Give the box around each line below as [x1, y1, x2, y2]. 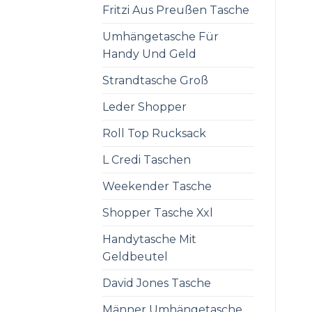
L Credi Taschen [102, 153, 191, 166]
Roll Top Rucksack [102, 126, 206, 140]
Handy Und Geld [102, 47, 196, 61]
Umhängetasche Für [102, 29, 219, 43]
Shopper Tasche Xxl [102, 205, 213, 219]
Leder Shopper [102, 100, 187, 114]
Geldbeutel [102, 249, 168, 263]
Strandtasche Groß [102, 73, 208, 87]
